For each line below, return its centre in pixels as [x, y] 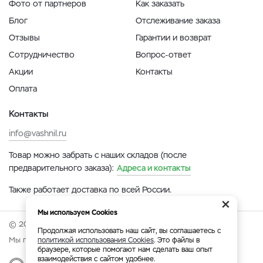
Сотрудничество [42, 55]
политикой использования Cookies [96, 240]
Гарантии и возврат [173, 38]
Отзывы [24, 38]
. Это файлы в [177, 240]
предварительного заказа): [63, 168]
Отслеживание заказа [178, 21]
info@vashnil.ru [38, 133]
